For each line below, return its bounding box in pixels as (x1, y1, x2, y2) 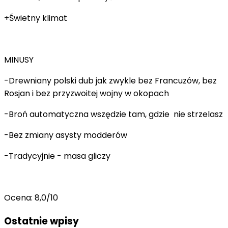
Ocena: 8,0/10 (4, 191, 58, 204)
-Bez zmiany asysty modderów (4, 129, 127, 141)
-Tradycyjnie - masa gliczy (4, 150, 110, 162)
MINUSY (4, 53, 34, 66)
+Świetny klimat (4, 12, 67, 24)
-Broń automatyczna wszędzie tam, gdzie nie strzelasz (4, 108, 223, 120)
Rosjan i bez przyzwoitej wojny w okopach (4, 87, 169, 99)
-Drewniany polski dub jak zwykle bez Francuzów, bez (4, 74, 217, 87)
